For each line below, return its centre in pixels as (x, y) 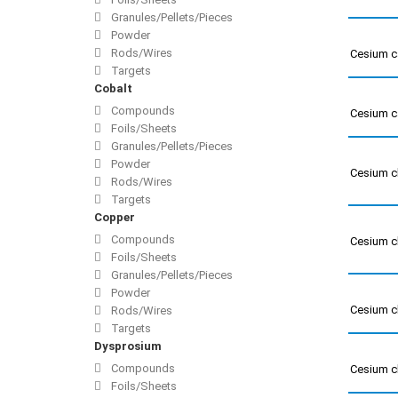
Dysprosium (128, 346)
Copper (115, 218)
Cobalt (113, 89)
